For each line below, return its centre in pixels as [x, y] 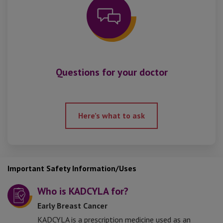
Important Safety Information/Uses [72, 168]
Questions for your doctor [111, 72]
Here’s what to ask [111, 115]
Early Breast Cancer [72, 206]
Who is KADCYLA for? [83, 191]
